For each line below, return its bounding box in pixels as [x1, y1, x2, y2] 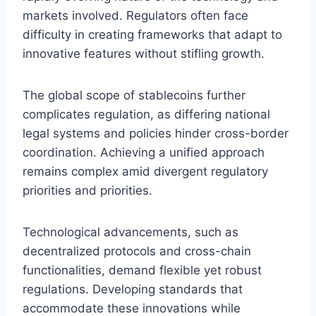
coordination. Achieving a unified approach [23, 145, 265, 159]
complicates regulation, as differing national [23, 107, 270, 121]
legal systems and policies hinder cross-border [23, 126, 288, 140]
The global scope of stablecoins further [23, 87, 245, 102]
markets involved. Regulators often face [23, 8, 248, 23]
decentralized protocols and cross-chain [23, 243, 251, 258]
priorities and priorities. [23, 183, 152, 197]
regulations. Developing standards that [23, 281, 243, 296]
